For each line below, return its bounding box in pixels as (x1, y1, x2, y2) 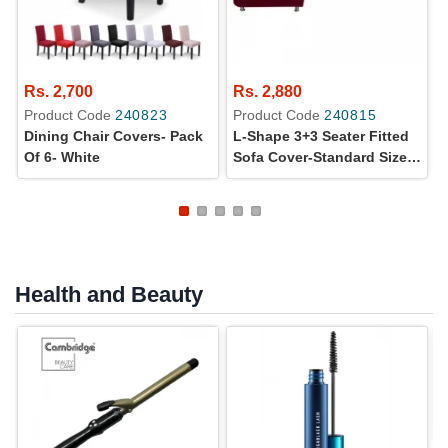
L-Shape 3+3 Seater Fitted (233, 127, 409, 144)
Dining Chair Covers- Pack (24, 127, 203, 144)
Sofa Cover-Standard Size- (233, 148, 412, 165)
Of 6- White (24, 148, 100, 165)
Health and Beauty (15, 281, 203, 307)
